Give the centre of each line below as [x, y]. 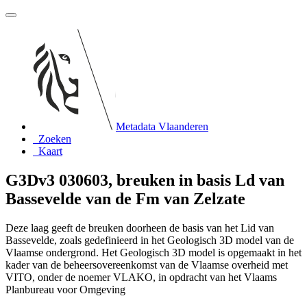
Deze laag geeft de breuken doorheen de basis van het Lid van [140, 228]
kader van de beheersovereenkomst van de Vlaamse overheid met [147, 265]
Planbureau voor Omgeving [65, 289]
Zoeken [55, 139]
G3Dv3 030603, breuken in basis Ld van [145, 180]
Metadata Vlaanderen [162, 126]
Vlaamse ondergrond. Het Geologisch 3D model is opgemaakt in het [153, 252]
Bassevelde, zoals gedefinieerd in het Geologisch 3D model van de [150, 240]
